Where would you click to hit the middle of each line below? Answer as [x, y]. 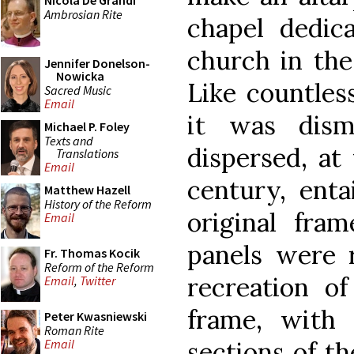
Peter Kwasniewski [96, 316]
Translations [87, 153]
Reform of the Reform [99, 267]
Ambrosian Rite [83, 14]
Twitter [98, 281]
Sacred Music [78, 90]
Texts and [69, 140]
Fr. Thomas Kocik [92, 253]
